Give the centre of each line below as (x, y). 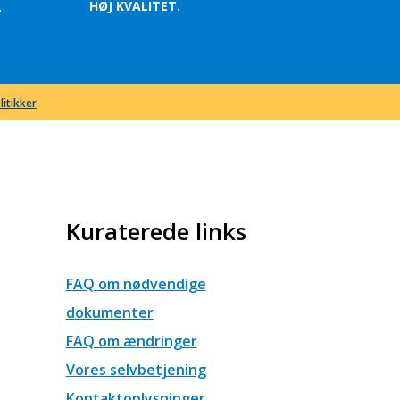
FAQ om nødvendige (136, 284)
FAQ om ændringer (131, 342)
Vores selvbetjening (136, 370)
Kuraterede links (156, 232)
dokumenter (109, 313)
